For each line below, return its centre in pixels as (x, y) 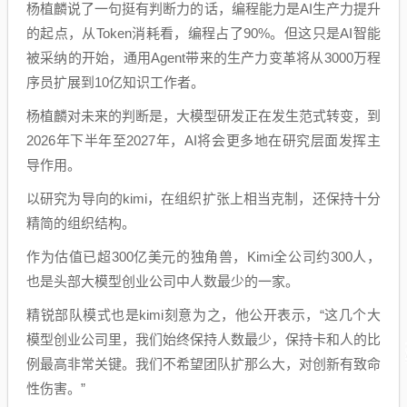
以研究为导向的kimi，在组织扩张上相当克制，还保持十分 (203, 199)
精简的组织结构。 (81, 223)
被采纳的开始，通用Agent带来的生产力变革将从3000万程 (203, 58)
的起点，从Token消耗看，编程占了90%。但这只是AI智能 (203, 33)
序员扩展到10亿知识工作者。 (115, 82)
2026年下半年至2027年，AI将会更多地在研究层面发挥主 (203, 140)
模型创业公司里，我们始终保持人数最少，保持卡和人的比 (203, 339)
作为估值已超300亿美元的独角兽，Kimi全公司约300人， (203, 257)
